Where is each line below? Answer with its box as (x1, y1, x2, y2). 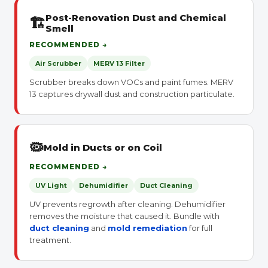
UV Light (35, 181, 67, 190)
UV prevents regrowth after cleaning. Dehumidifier (29, 199, 226, 209)
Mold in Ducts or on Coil (44, 142, 162, 153)
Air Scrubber (35, 59, 81, 68)
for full (187, 223, 212, 233)
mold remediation (108, 223, 187, 233)
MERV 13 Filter (93, 59, 145, 68)
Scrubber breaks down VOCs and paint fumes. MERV (29, 77, 233, 87)
